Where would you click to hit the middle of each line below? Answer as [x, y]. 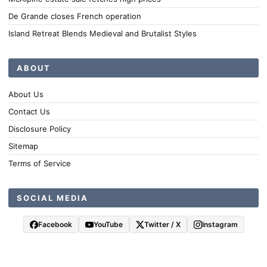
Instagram [220, 224]
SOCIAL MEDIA [52, 198]
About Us [26, 94]
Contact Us [29, 111]
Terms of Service [40, 163]
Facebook [55, 224]
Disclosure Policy [40, 129]
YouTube [108, 224]
